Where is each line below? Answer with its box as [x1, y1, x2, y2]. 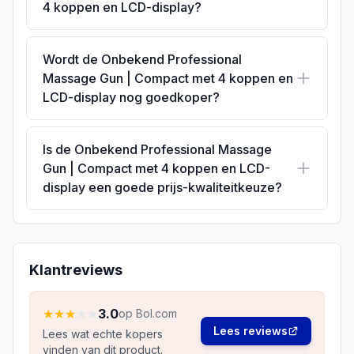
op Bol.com [119, 307, 177, 321]
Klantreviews [29, 262, 122, 279]
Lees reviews [213, 324, 288, 338]
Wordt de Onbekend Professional [43, 51, 242, 68]
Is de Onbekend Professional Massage [43, 141, 272, 158]
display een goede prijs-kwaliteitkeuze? [43, 179, 282, 196]
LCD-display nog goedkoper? [43, 89, 220, 106]
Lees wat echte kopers [43, 327, 163, 341]
